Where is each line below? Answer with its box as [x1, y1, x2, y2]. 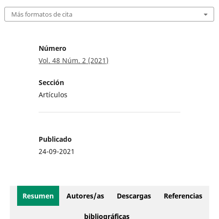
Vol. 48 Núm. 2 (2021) [39, 55, 109, 65]
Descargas [116, 191, 151, 200]
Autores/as [66, 191, 104, 200]
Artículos [39, 89, 68, 99]
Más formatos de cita [11, 9, 73, 19]
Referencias [163, 191, 202, 200]
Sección [39, 77, 65, 87]
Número [39, 43, 67, 53]
